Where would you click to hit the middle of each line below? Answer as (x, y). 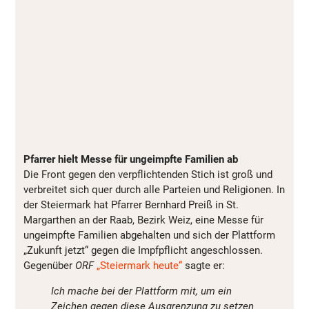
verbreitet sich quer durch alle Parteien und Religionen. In (154, 190)
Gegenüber (49, 266)
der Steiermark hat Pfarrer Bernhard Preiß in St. (131, 205)
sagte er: (203, 266)
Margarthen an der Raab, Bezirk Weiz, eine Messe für (143, 220)
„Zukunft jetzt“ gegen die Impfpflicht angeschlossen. (143, 251)
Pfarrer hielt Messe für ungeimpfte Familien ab (131, 160)
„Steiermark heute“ (139, 266)
